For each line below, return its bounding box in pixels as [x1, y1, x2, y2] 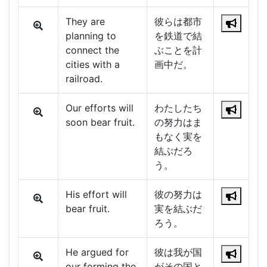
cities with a [65, 58, 120, 71]
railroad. [65, 73, 103, 85]
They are [65, 15, 105, 28]
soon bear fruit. [65, 116, 135, 129]
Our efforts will [65, 102, 133, 114]
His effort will [65, 188, 127, 201]
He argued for [65, 246, 129, 259]
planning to [65, 30, 116, 42]
